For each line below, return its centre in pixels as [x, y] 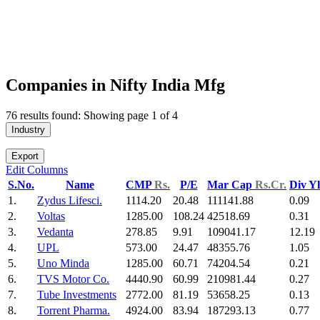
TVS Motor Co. [73, 279]
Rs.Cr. [271, 185]
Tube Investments [77, 295]
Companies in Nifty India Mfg [115, 85]
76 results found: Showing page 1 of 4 [92, 116]
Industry [28, 130]
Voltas [51, 216]
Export [25, 156]
